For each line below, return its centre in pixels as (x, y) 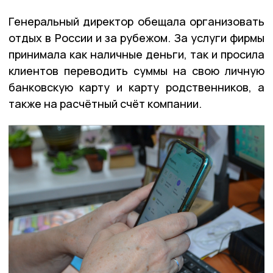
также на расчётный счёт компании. (105, 103)
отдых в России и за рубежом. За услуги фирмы (136, 37)
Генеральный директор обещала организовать (136, 21)
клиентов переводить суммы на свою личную (136, 70)
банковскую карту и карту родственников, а (136, 87)
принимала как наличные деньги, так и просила (136, 54)
